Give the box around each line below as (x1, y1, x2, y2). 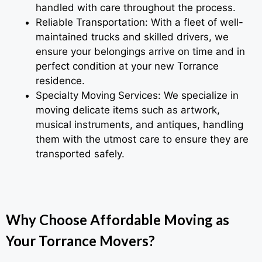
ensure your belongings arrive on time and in (36, 46, 245, 58)
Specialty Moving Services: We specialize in (36, 89, 239, 102)
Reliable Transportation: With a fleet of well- (36, 16, 243, 29)
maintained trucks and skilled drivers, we (36, 31, 229, 43)
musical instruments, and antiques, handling (36, 119, 243, 131)
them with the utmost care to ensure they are (36, 133, 249, 146)
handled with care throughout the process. (36, 2, 236, 14)
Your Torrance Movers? (6, 232, 155, 249)
